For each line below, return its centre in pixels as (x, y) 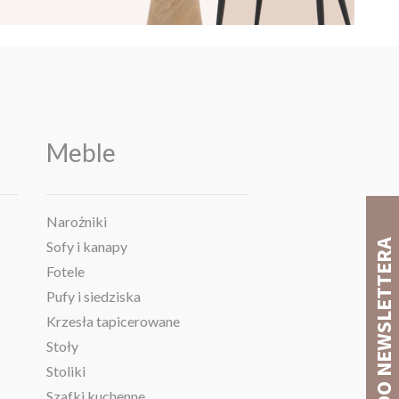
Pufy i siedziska (93, 297)
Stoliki (65, 371)
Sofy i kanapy (86, 247)
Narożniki (76, 222)
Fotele (65, 272)
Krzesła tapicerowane (113, 322)
